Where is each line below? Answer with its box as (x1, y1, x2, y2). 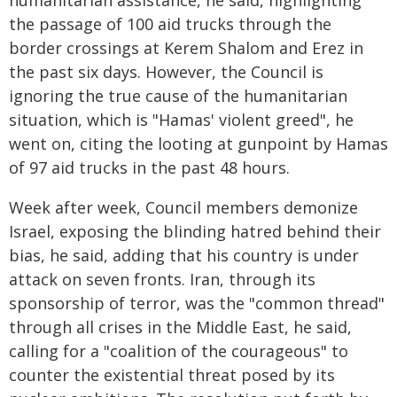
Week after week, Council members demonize (9, 197, 358, 218)
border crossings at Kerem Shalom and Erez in (9, 37, 363, 58)
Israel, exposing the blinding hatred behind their (9, 221, 381, 242)
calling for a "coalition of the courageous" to (9, 340, 348, 362)
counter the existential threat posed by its (9, 364, 335, 385)
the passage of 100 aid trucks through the (9, 13, 331, 35)
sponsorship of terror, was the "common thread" (9, 292, 385, 314)
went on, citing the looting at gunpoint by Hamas (9, 133, 388, 154)
